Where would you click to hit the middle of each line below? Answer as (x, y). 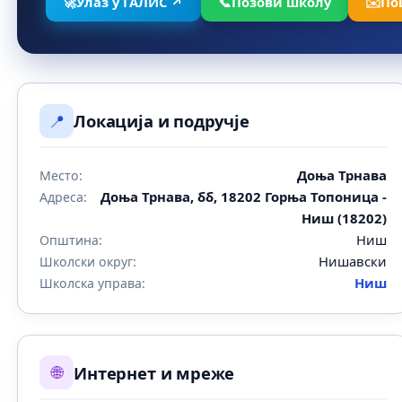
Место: (61, 175)
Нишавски (353, 261)
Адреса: (64, 197)
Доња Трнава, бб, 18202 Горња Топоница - (244, 196)
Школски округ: (88, 261)
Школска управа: (93, 283)
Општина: (71, 240)
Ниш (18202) (345, 218)
